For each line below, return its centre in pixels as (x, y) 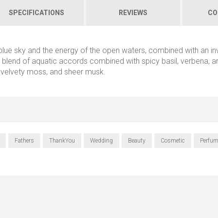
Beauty (136, 140)
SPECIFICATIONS (36, 13)
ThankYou (62, 140)
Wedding (101, 140)
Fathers (24, 140)
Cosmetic (173, 140)
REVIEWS (133, 13)
